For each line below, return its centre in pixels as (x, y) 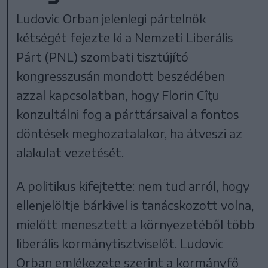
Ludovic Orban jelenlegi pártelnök (111, 19)
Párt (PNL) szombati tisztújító (103, 57)
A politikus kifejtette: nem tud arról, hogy (133, 186)
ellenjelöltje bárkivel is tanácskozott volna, (135, 205)
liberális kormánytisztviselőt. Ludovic (120, 243)
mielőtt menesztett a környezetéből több (136, 224)
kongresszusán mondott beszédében (121, 76)
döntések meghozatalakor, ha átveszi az (130, 133)
